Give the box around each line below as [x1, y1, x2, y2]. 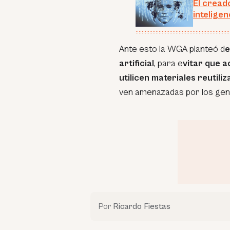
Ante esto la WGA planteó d [119, 43, 225, 54]
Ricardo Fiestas [113, 201, 170, 211]
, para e [154, 57, 183, 69]
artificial [119, 57, 154, 69]
